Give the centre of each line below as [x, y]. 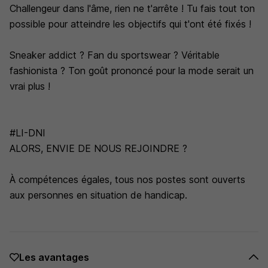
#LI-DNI [28, 133]
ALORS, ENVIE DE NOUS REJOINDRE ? [98, 148]
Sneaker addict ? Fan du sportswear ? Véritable [115, 55]
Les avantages [54, 257]
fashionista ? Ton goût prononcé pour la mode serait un [132, 71]
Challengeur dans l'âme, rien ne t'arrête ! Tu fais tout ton [132, 8]
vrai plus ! [30, 86]
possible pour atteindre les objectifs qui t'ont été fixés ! [130, 24]
